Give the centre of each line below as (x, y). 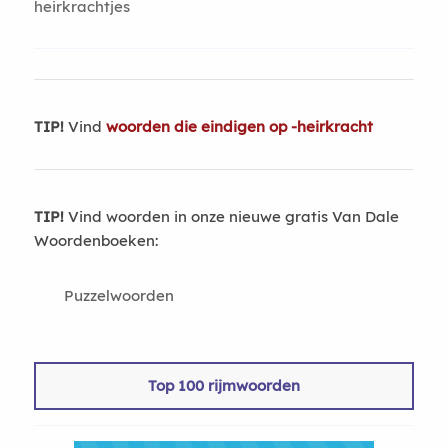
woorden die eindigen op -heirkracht (239, 126)
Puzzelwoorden (118, 295)
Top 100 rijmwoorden (223, 385)
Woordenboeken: (95, 240)
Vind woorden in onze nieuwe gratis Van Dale (231, 216)
